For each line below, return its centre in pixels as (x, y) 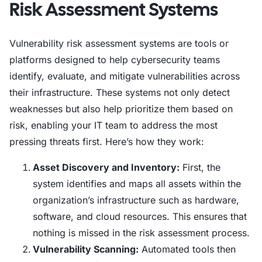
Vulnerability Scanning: (86, 249)
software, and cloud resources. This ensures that (140, 216)
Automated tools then (187, 249)
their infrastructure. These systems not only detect (120, 92)
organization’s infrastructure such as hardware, (136, 200)
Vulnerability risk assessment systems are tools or (119, 43)
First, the (200, 167)
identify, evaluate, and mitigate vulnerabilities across (125, 76)
